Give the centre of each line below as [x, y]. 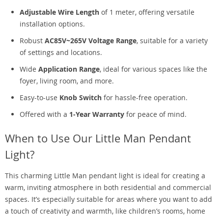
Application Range [69, 69]
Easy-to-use [40, 97]
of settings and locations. [61, 52]
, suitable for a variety [172, 41]
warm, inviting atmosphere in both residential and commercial [108, 187]
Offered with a [44, 114]
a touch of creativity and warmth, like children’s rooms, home [105, 211]
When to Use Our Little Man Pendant [98, 138]
